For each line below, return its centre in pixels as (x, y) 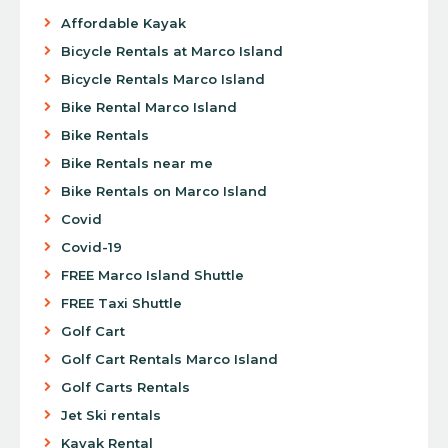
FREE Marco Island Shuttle (152, 274)
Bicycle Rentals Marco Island (162, 78)
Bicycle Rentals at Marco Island (171, 50)
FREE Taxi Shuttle (121, 302)
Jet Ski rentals (110, 414)
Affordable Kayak (123, 22)
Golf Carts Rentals (125, 386)
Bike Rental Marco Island (148, 106)
